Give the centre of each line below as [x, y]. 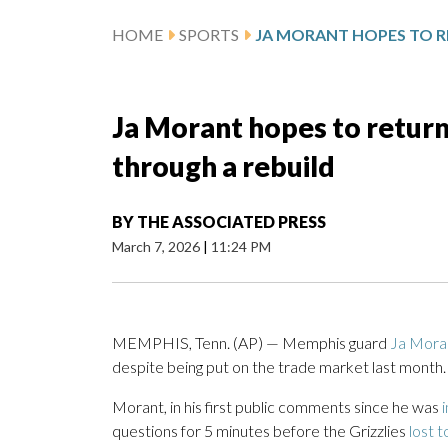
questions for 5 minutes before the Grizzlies [260, 431]
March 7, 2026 [157, 247]
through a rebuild [223, 166]
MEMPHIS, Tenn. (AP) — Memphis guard [251, 343]
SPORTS [209, 35]
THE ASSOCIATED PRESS [231, 222]
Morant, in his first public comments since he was [277, 407]
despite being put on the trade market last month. [279, 367]
